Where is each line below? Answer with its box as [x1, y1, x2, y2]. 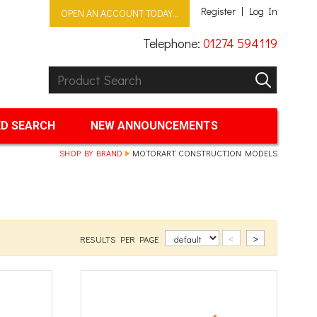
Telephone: [143, 35, 200, 52]
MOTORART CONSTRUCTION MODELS [132, 147, 277, 158]
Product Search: [49, 65, 136, 82]
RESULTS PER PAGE [79, 232, 161, 245]
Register [201, 4, 236, 18]
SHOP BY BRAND [59, 147, 122, 158]
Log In [249, 4, 277, 18]
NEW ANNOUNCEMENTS [90, 119, 218, 132]
